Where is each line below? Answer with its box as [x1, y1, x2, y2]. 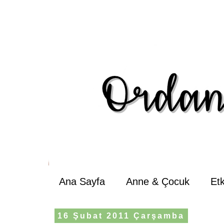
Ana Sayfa [59, 176, 105, 187]
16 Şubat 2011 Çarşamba [57, 211, 185, 220]
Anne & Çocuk [126, 176, 189, 187]
